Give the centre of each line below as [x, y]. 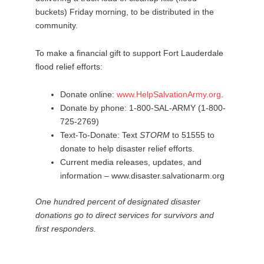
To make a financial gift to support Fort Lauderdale [129, 53]
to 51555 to [192, 135]
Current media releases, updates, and [131, 162]
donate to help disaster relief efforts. [127, 149]
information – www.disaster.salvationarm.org [142, 176]
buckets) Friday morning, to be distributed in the [125, 12]
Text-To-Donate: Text [100, 135]
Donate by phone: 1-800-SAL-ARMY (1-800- [143, 108]
